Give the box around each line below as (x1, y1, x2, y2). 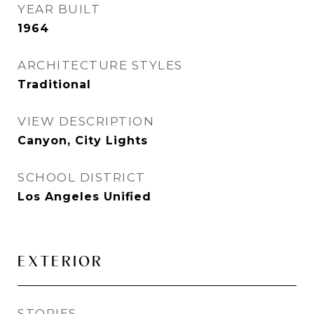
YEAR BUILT (18, 2, 100, 16)
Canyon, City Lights (18, 134, 148, 147)
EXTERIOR (18, 252, 103, 270)
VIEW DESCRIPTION (18, 114, 154, 128)
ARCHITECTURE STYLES (18, 58, 183, 72)
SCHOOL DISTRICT (18, 170, 146, 184)
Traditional (18, 78, 91, 91)
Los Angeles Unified (18, 190, 151, 203)
